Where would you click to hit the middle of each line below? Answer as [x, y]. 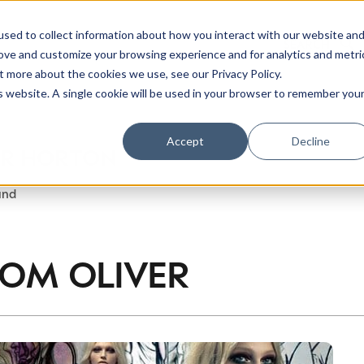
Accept [186, 141]
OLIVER [128, 273]
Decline [310, 141]
